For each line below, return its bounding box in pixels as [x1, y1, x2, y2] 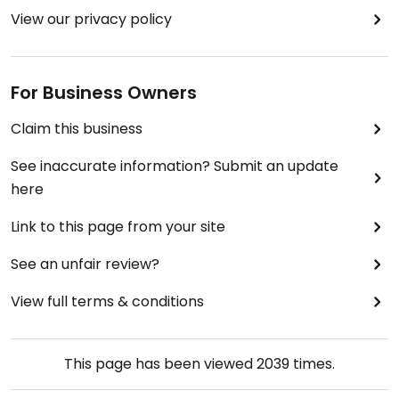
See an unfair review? [11, 254, 159, 274]
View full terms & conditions [11, 291, 204, 312]
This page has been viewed [64, 354, 256, 374]
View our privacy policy [11, 9, 172, 29]
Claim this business [11, 118, 142, 139]
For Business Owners [11, 80, 197, 105]
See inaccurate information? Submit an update [11, 156, 338, 176]
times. [289, 354, 335, 374]
